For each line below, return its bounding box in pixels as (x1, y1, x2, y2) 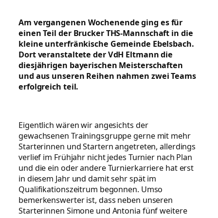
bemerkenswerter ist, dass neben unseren (18, 194, 173, 205)
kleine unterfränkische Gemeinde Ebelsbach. (18, 38, 194, 49)
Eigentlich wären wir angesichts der (18, 119, 148, 130)
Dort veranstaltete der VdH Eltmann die (18, 49, 173, 60)
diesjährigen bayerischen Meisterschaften (18, 59, 183, 71)
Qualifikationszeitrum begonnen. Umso (18, 183, 163, 195)
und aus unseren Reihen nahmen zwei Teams (18, 70, 196, 81)
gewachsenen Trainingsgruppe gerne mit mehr (18, 130, 191, 141)
